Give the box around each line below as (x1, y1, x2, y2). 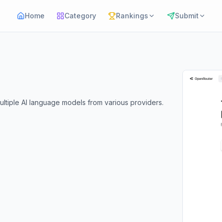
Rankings (115, 11, 148, 20)
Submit (174, 11, 199, 20)
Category (64, 11, 96, 20)
